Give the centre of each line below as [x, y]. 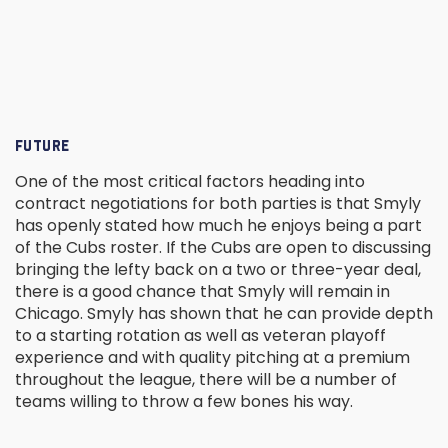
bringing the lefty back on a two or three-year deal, [218, 270]
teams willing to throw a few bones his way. [186, 402]
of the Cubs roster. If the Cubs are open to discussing [223, 248]
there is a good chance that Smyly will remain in [202, 292]
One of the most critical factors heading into [190, 182]
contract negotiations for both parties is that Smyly [218, 204]
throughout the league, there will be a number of [206, 380]
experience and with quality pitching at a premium [212, 358]
